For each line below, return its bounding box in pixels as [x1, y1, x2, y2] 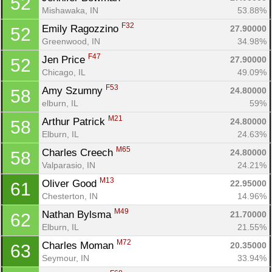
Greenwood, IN [42, 36, 100, 46]
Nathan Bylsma [42, 208, 114, 220]
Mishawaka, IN [42, 5, 98, 15]
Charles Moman [42, 239, 117, 251]
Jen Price [42, 53, 88, 66]
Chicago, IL [42, 67, 86, 77]
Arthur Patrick [42, 115, 108, 127]
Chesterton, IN [42, 191, 98, 201]
